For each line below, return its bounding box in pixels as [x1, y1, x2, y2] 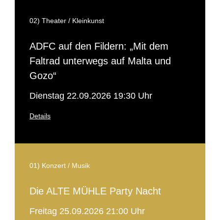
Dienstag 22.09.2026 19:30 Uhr [29, 91, 152, 101]
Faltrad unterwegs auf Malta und [29, 55, 171, 66]
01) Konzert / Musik [29, 162, 90, 169]
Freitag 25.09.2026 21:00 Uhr [29, 206, 145, 216]
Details [29, 112, 51, 120]
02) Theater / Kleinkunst [29, 17, 104, 25]
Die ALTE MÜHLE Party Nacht [29, 186, 161, 196]
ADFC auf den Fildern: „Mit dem [29, 41, 168, 52]
